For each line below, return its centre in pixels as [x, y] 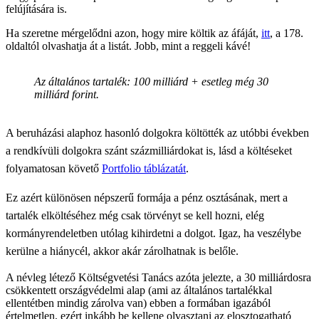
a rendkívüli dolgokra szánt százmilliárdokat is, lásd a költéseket [149, 150]
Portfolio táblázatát [144, 168]
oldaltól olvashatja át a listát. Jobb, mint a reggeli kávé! [128, 46]
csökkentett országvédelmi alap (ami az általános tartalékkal [139, 290]
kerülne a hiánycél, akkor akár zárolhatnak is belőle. [122, 251]
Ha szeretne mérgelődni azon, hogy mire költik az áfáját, [134, 33]
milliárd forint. [67, 94]
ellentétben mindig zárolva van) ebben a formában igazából [138, 303]
